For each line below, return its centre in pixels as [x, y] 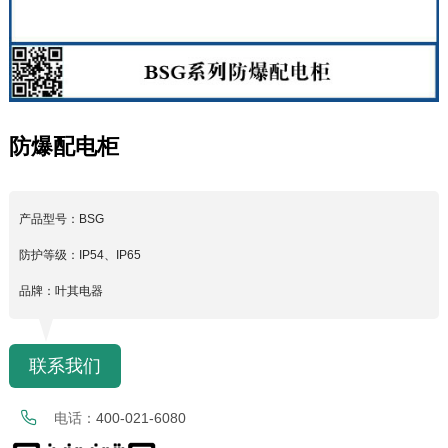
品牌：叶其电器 [60, 291]
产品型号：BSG [61, 219]
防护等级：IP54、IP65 [79, 255]
